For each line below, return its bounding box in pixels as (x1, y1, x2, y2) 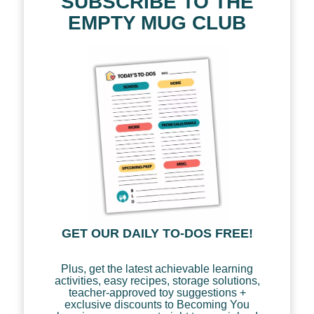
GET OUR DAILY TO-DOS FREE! (61, 226, 253, 240)
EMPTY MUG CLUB (68, 11, 246, 34)
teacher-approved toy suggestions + (68, 286, 246, 299)
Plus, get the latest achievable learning (61, 262, 253, 275)
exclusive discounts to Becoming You (64, 298, 250, 310)
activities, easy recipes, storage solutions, (54, 274, 260, 287)
